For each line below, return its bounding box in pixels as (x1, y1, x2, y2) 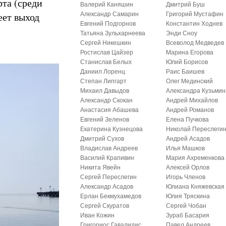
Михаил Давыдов (80, 87, 130, 94)
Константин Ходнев (166, 20, 223, 27)
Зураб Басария (166, 212, 210, 219)
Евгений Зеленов (80, 116, 130, 123)
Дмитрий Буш (166, 1, 205, 8)
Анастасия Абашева (80, 106, 139, 114)
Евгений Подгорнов (80, 20, 136, 27)
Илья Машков (166, 145, 205, 152)
